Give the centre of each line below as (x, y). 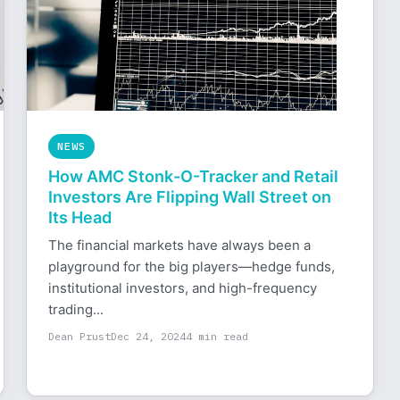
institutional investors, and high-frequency (183, 288)
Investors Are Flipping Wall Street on (190, 197)
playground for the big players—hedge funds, (192, 267)
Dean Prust (80, 336)
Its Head (80, 217)
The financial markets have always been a (180, 245)
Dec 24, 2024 (149, 336)
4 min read (217, 336)
